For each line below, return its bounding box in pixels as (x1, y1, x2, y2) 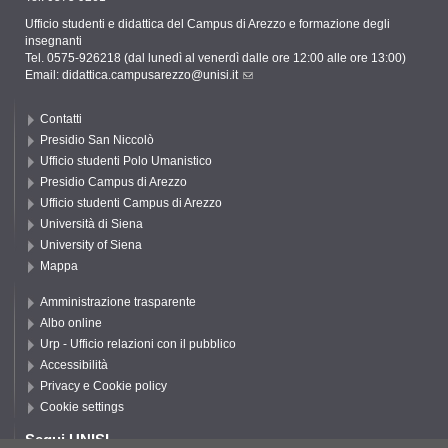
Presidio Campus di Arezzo (40, 175, 187, 190)
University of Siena (40, 238, 142, 253)
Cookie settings (40, 400, 124, 415)
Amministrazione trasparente (40, 295, 196, 310)
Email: (25, 68, 62, 83)
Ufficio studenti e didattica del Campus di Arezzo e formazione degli (25, 17, 390, 32)
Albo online (40, 316, 102, 331)
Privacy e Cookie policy (40, 379, 167, 394)
